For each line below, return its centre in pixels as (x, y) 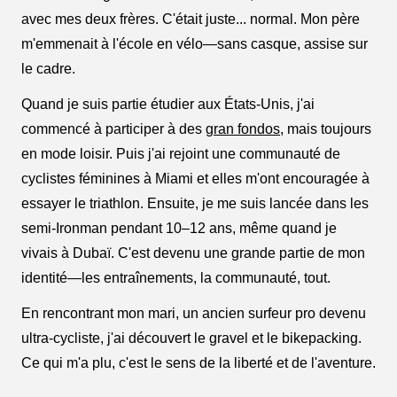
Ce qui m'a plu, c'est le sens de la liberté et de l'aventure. (198, 363)
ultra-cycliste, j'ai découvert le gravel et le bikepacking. (191, 339)
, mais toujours (326, 129)
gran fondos (243, 129)
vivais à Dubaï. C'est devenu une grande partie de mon (193, 253)
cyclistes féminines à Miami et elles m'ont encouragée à (195, 179)
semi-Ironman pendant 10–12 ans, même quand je (179, 229)
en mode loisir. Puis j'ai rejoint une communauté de (181, 154)
